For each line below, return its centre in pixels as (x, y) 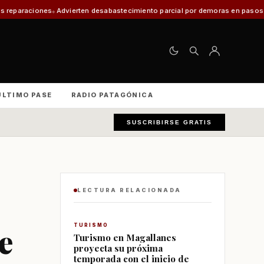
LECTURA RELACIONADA (129, 190)
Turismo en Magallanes (125, 237)
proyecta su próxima (118, 248)
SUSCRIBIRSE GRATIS (169, 122)
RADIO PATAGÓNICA (112, 95)
